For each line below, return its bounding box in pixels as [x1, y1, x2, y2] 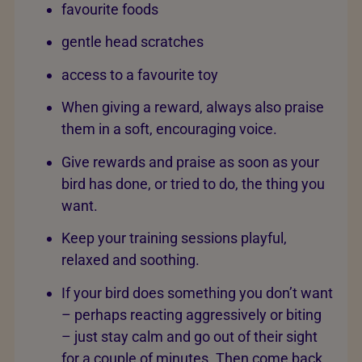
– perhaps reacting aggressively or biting [61, 305, 322, 323]
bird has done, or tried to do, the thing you [61, 175, 325, 192]
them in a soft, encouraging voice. [61, 120, 280, 138]
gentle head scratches [61, 33, 207, 51]
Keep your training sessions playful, [61, 229, 287, 247]
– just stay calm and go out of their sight [61, 327, 318, 345]
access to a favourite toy [61, 65, 218, 83]
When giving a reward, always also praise [61, 99, 324, 116]
